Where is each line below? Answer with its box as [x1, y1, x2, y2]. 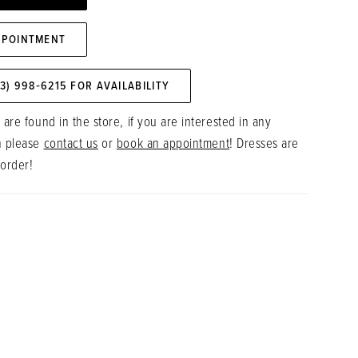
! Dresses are [229, 136, 299, 154]
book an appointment [116, 136, 230, 154]
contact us [43, 136, 98, 154]
